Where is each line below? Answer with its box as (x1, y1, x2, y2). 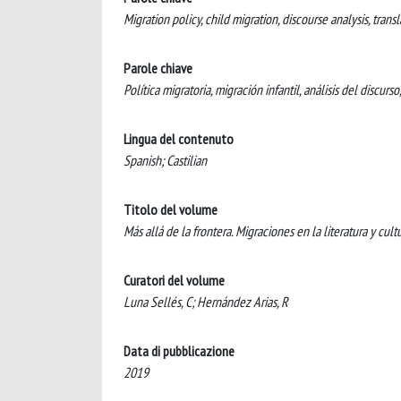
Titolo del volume (124, 200, 218, 218)
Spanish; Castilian (124, 150, 207, 169)
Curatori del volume (124, 270, 225, 289)
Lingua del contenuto (124, 129, 234, 148)
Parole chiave (124, 58, 192, 77)
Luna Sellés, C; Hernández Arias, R (124, 292, 288, 311)
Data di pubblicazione (124, 341, 235, 360)
